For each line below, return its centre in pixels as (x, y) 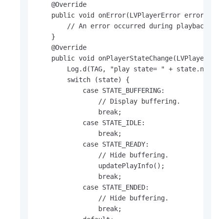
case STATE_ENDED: (92, 187)
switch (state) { (83, 80)
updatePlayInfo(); (100, 166)
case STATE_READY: (92, 144)
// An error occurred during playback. (124, 26)
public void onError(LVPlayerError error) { (126, 15)
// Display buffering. (108, 101)
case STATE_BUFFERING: (100, 91)
